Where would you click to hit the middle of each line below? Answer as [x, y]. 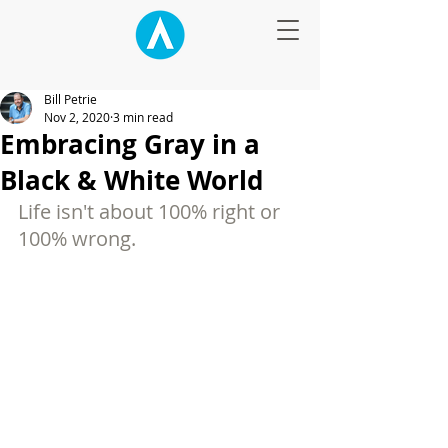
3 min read [143, 117]
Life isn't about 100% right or [151, 211]
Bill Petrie [70, 99]
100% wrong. [77, 238]
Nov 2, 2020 [77, 117]
